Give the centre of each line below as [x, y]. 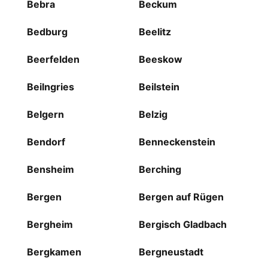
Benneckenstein [177, 142]
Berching [160, 170]
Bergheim [50, 225]
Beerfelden [53, 60]
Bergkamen [54, 252]
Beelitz [155, 32]
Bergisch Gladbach [182, 225]
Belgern [45, 115]
